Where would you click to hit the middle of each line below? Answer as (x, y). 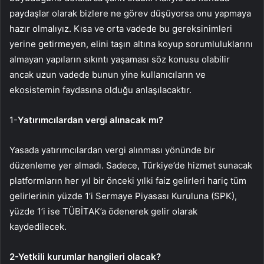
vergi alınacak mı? (124, 120)
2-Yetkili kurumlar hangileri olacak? (85, 257)
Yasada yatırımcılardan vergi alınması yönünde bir (112, 150)
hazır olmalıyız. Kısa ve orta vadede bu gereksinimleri (121, 29)
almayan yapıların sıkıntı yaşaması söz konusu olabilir (120, 60)
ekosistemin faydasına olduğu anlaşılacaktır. (100, 90)
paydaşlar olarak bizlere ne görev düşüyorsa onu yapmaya (130, 14)
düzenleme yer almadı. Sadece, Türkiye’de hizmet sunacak (131, 166)
